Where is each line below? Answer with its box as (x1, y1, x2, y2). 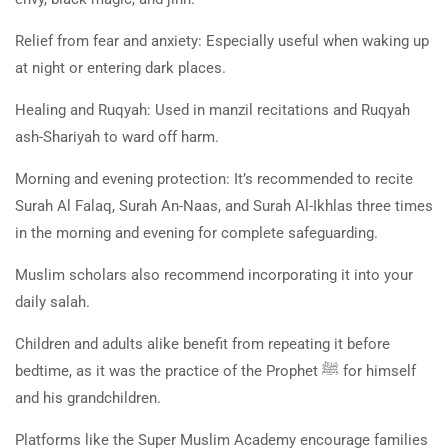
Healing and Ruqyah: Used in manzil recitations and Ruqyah (15, 100, 410, 119)
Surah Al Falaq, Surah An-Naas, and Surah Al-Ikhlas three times (15, 196, 433, 215)
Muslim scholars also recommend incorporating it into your (15, 265, 413, 284)
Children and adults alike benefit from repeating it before (15, 334, 390, 353)
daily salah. (15, 292, 94, 311)
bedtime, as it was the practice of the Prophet (15, 361, 322, 380)
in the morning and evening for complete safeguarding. (15, 223, 382, 242)
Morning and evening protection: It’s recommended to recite (15, 169, 413, 188)
